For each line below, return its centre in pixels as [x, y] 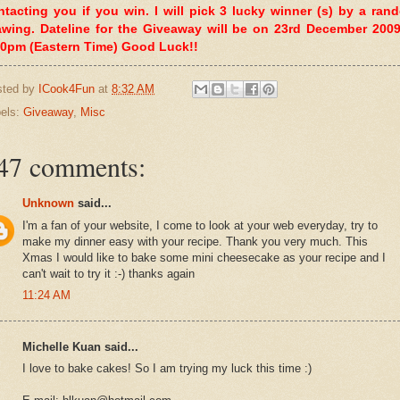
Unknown [48, 204]
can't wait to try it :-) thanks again [108, 273]
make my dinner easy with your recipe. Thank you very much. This [195, 241]
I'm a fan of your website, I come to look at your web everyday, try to [200, 225]
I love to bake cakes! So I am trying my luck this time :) [167, 369]
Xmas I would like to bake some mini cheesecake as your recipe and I [204, 257]
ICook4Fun [67, 88]
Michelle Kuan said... [80, 346]
